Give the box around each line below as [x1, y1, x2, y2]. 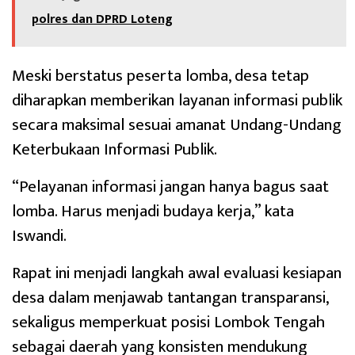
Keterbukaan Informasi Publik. [12, 136, 217, 164]
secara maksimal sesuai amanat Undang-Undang [12, 111, 342, 139]
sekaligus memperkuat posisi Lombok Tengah [12, 308, 325, 337]
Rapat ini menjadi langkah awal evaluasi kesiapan [12, 259, 342, 288]
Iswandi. [12, 222, 67, 250]
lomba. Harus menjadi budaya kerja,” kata [12, 197, 294, 226]
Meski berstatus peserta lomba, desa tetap [12, 62, 309, 90]
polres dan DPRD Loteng [32, 9, 173, 31]
